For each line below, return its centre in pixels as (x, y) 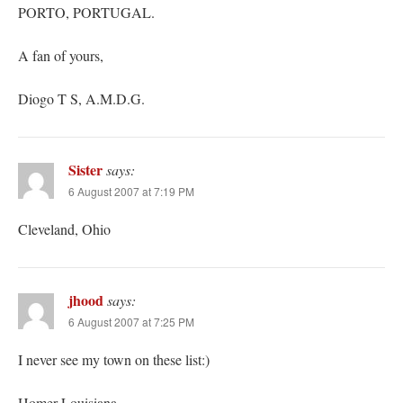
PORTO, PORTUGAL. (86, 12)
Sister (85, 169)
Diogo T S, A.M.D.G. (81, 98)
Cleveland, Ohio (64, 228)
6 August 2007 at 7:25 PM (131, 321)
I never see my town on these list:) (114, 359)
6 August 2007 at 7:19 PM (131, 191)
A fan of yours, (61, 55)
